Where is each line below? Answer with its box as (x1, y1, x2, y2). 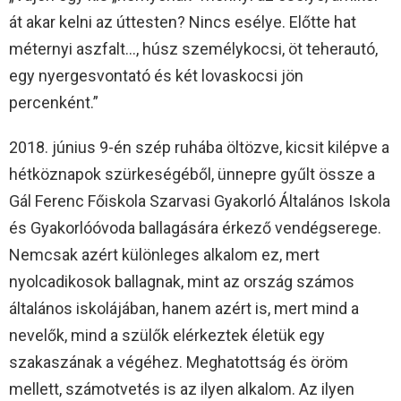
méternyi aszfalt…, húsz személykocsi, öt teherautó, (9, 39, 378, 59)
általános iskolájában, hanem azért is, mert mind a (9, 299, 359, 319)
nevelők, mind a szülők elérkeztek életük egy (9, 326, 325, 346)
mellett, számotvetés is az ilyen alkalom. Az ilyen (9, 380, 354, 399)
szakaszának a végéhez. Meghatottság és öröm (9, 353, 348, 372)
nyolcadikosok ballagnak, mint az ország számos (9, 272, 354, 292)
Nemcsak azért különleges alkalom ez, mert (9, 245, 320, 265)
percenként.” (9, 93, 98, 113)
